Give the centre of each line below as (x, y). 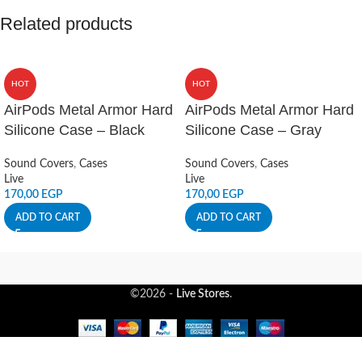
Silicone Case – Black (74, 130)
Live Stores (203, 294)
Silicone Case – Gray (253, 130)
